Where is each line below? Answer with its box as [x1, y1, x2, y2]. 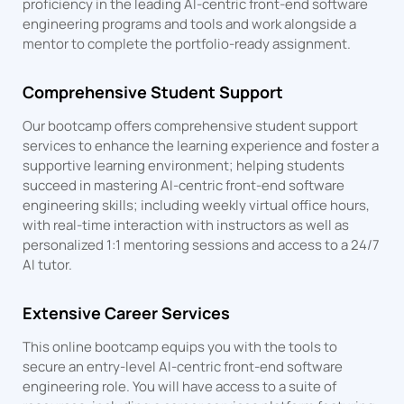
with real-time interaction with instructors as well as [23, 215, 350, 234]
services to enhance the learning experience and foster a [23, 135, 380, 155]
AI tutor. [23, 254, 73, 274]
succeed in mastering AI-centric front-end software [23, 175, 345, 195]
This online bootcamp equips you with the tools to [23, 336, 338, 356]
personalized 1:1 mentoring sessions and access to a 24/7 [23, 234, 381, 254]
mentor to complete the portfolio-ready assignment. [23, 33, 352, 53]
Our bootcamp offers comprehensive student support [23, 115, 359, 135]
